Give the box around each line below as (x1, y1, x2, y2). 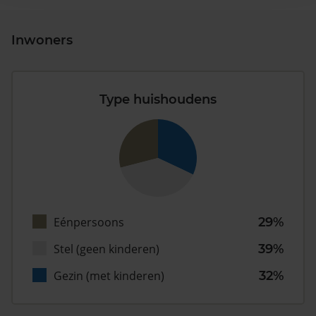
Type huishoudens (99, 92, 217, 108)
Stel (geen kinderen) (54, 241, 159, 257)
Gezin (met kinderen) (54, 268, 164, 284)
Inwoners (11, 32, 73, 49)
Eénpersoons (54, 214, 124, 231)
